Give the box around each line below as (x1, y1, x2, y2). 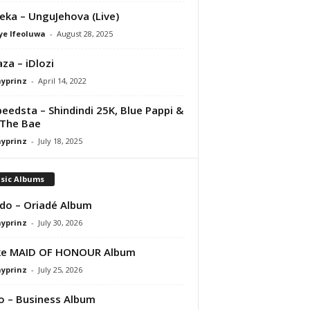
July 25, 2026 (37, 264, 82, 275)
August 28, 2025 (56, 28, 113, 39)
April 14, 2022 (37, 75, 86, 86)
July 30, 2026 (37, 217, 82, 228)
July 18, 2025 (37, 135, 82, 146)
